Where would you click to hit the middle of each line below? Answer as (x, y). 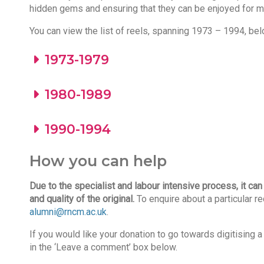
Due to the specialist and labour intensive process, (133, 186)
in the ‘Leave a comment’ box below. (103, 247)
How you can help (98, 160)
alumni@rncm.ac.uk (68, 212)
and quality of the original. (83, 199)
